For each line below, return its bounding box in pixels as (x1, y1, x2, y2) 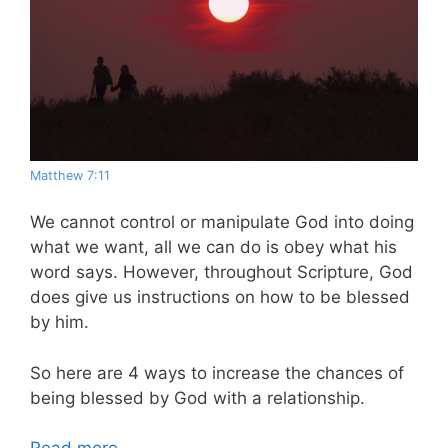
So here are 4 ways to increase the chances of (30, 362, 404, 383)
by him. (30, 312, 89, 333)
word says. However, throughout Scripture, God (30, 262, 413, 283)
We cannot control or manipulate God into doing (30, 212, 414, 233)
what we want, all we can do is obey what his (30, 237, 397, 258)
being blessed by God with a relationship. (30, 387, 365, 408)
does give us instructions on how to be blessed (30, 287, 410, 308)
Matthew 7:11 (30, 167, 110, 183)
